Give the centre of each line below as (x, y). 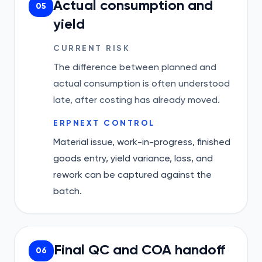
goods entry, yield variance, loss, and (133, 158)
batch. (68, 191)
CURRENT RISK (92, 48)
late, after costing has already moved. (137, 100)
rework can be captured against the (132, 175)
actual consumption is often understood (142, 83)
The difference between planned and (135, 67)
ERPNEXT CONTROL (104, 123)
